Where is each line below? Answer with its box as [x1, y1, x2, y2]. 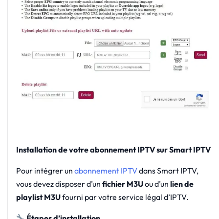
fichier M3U [102, 179, 143, 189]
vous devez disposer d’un [16, 179, 102, 189]
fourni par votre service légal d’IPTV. [60, 192, 189, 202]
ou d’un [143, 179, 170, 189]
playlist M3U [16, 192, 61, 202]
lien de [170, 179, 194, 189]
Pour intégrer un [16, 166, 74, 176]
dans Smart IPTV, [137, 166, 198, 176]
